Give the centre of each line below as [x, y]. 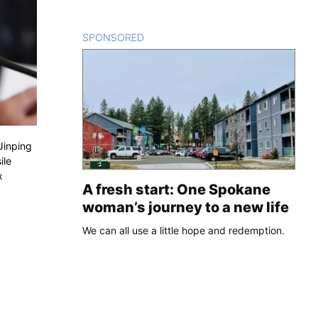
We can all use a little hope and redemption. [183, 230]
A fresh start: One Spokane [176, 189]
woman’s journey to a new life [186, 207]
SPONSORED [113, 37]
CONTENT [169, 37]
